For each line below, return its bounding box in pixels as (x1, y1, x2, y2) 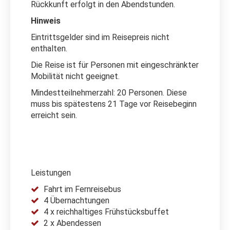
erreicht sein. (31, 110, 77, 120)
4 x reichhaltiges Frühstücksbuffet (44, 206, 169, 217)
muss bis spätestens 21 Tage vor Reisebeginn (31, 99, 197, 109)
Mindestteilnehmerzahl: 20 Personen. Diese (31, 87, 187, 98)
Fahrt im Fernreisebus (44, 184, 121, 194)
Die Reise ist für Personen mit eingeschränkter (31, 60, 199, 70)
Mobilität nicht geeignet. (31, 71, 120, 81)
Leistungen (31, 167, 71, 178)
